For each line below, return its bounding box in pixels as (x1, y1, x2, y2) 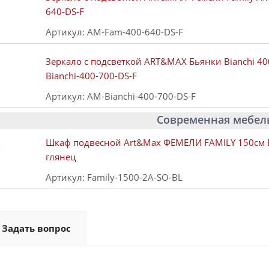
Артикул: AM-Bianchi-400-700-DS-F (46, 90, 196, 103)
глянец (46, 151, 76, 163)
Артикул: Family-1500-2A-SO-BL (46, 171, 183, 184)
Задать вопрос (2, 222, 71, 235)
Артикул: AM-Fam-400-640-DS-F (46, 26, 183, 38)
